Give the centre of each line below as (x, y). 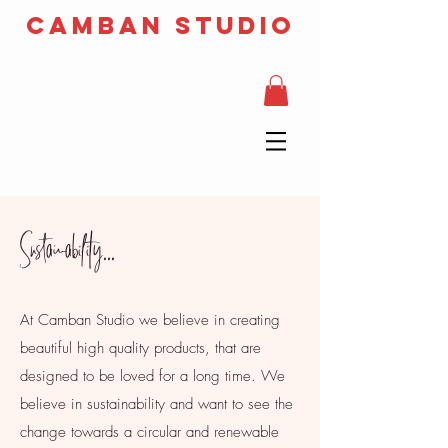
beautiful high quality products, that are (140, 348)
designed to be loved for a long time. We (152, 376)
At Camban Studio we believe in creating (150, 320)
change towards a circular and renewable (149, 432)
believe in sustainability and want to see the (156, 404)
